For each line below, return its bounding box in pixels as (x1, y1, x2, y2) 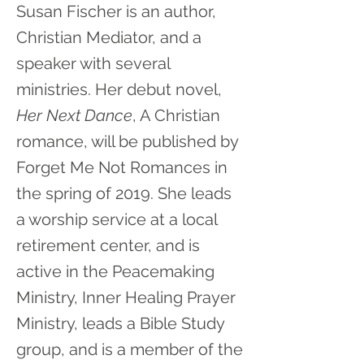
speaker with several (16, 54, 170, 73)
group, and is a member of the (16, 340, 243, 359)
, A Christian (132, 106, 220, 125)
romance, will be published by (16, 132, 238, 151)
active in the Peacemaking (16, 262, 214, 281)
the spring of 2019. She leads (16, 184, 232, 203)
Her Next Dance (16, 106, 132, 125)
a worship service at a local (16, 210, 217, 229)
